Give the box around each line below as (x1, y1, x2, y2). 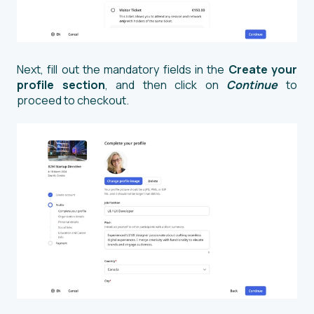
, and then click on (104, 76, 227, 93)
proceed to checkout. (17, 92, 131, 108)
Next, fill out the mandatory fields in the (17, 61, 228, 77)
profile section (17, 76, 105, 93)
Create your (228, 61, 298, 77)
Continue (226, 76, 287, 93)
